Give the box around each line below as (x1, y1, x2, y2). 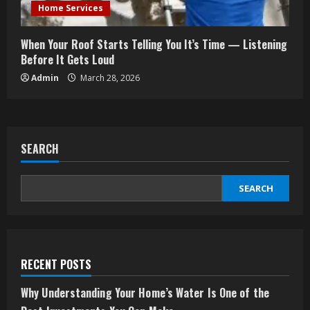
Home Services (38, 2, 103, 15)
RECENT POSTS (21, 256, 91, 273)
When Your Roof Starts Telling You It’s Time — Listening (21, 36, 287, 53)
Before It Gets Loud (21, 51, 114, 69)
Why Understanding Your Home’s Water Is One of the (21, 284, 269, 302)
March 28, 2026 (78, 72, 140, 84)
